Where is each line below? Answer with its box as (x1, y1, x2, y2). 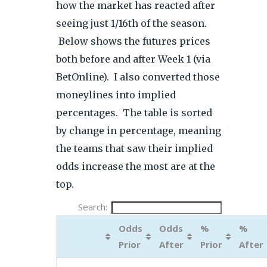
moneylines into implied (56, 89, 176, 101)
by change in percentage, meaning (56, 125, 221, 136)
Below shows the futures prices (56, 35, 210, 47)
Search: (78, 201, 108, 213)
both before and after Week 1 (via (56, 53, 210, 65)
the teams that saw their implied (56, 142, 213, 154)
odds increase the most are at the (56, 160, 215, 172)
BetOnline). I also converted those (56, 71, 220, 83)
